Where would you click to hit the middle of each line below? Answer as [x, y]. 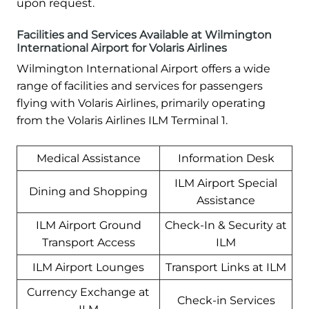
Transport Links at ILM [226, 267]
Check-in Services [226, 300]
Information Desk [226, 158]
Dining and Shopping [88, 191]
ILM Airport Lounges [88, 267]
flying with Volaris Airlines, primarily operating [141, 103]
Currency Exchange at [88, 292]
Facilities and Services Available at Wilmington [144, 34]
